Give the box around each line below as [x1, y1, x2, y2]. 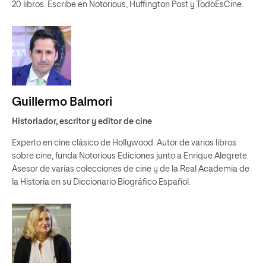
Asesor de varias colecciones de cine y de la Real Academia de [12, 165, 249, 173]
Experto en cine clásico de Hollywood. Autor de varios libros [12, 139, 236, 147]
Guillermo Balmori [12, 96, 112, 108]
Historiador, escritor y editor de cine [12, 118, 152, 126]
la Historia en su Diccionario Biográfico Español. [12, 178, 191, 186]
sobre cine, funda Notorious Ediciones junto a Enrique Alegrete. [12, 152, 249, 160]
